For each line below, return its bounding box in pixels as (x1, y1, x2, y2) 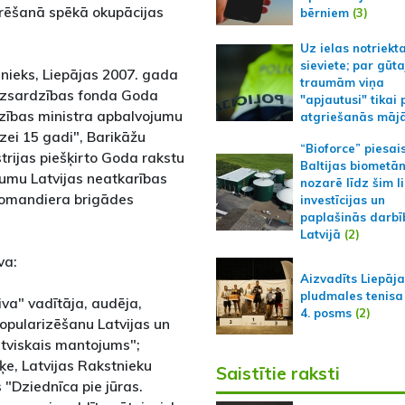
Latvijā (299, 227, 341, 242)
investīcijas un (299, 193, 385, 208)
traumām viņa (299, 75, 384, 90)
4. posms (299, 306, 352, 321)
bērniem (299, 5, 349, 20)
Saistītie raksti (215, 363, 340, 385)
